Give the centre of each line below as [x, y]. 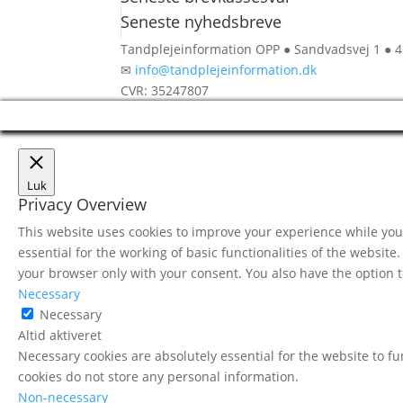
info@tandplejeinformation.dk [226, 70]
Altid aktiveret [60, 335]
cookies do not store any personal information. [158, 376]
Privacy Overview [82, 204]
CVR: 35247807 [165, 90]
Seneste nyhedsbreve [201, 22]
